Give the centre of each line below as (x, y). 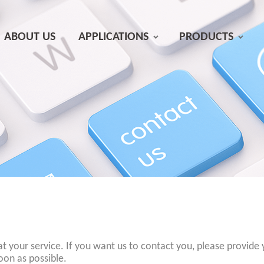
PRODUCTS (207, 37)
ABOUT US (30, 37)
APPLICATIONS (113, 37)
